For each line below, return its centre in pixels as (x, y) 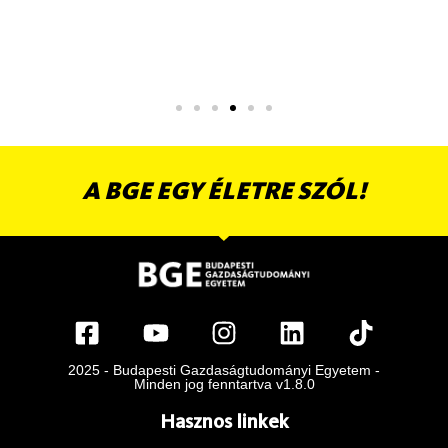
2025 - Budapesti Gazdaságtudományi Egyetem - (224, 369)
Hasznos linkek (224, 420)
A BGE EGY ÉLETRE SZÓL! (224, 191)
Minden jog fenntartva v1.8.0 (224, 383)
